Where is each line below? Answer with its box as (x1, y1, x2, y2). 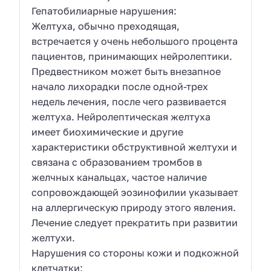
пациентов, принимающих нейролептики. (31, 50, 233, 62)
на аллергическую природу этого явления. (31, 201, 237, 214)
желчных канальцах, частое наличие (31, 171, 207, 183)
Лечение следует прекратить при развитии (31, 216, 238, 229)
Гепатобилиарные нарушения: (31, 4, 180, 17)
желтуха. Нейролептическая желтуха (31, 110, 211, 123)
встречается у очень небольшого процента (31, 34, 238, 47)
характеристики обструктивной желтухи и (31, 140, 238, 153)
